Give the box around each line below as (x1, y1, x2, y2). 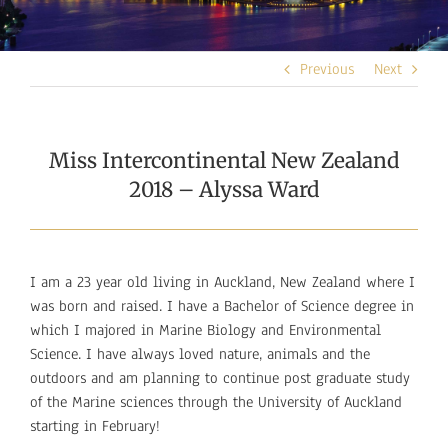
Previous (300, 58, 354, 79)
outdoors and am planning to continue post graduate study (29, 367, 410, 388)
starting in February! (29, 415, 160, 436)
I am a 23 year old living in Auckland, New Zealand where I (29, 271, 415, 292)
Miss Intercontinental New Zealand (48, 147, 400, 174)
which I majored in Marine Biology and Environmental (29, 319, 381, 340)
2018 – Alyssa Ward (128, 176, 320, 203)
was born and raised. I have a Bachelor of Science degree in (29, 295, 414, 316)
